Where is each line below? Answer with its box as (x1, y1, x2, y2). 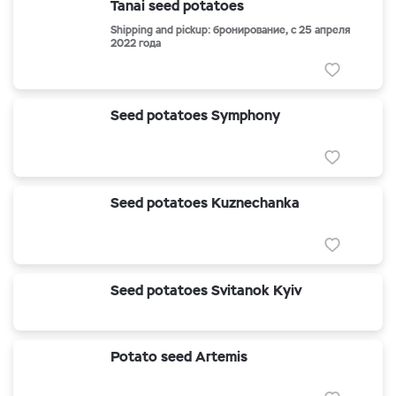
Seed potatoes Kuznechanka (110, 194, 300, 212)
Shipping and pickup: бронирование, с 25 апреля (110, 23, 350, 37)
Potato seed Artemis (110, 347, 247, 366)
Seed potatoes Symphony (110, 106, 280, 125)
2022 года (110, 36, 161, 50)
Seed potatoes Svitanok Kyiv (110, 281, 301, 300)
